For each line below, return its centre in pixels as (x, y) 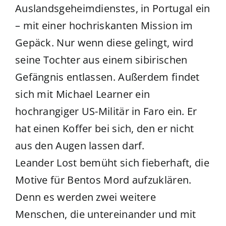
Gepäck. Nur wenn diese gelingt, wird (104, 43)
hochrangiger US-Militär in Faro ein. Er (106, 111)
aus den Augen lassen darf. (80, 146)
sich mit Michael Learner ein (82, 94)
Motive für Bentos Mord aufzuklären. (103, 180)
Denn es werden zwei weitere (86, 197)
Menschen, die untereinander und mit (105, 214)
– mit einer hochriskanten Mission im (104, 26)
